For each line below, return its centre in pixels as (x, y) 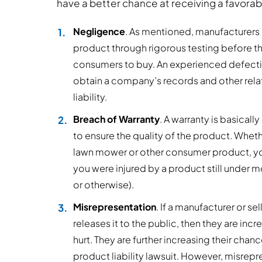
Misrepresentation (115, 207)
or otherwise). (104, 185)
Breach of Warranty (116, 119)
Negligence (99, 31)
